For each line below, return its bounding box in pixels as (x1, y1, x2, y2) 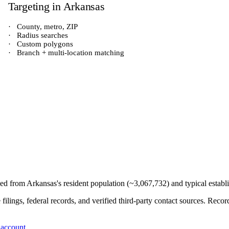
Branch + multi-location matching (15, 49, 124, 57)
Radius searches (15, 31, 68, 39)
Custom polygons (15, 40, 73, 48)
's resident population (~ (57, 179, 134, 188)
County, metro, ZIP (15, 22, 78, 31)
